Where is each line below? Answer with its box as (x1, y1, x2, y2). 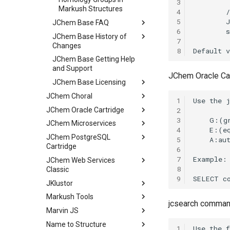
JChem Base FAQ (52, 18, 109, 27)
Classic (46, 165, 69, 174)
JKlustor (46, 179, 73, 187)
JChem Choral (46, 91, 92, 100)
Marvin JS (46, 206, 79, 215)
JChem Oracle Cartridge (46, 105, 124, 114)
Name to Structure (46, 220, 106, 228)
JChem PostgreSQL (46, 133, 110, 141)
